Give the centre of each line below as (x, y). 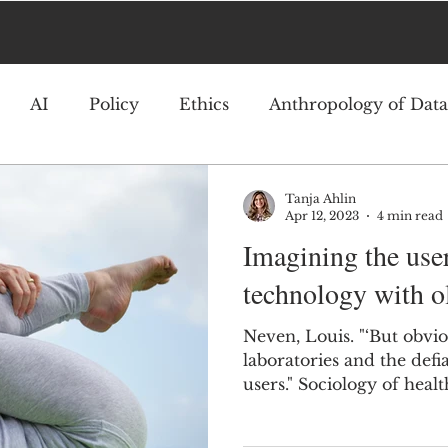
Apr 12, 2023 (322, 215)
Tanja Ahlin (320, 198)
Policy (114, 104)
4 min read (410, 215)
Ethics (204, 104)
